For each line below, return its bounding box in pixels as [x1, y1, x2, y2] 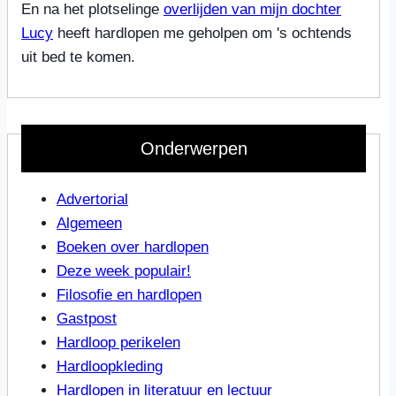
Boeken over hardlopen [57, 239, 209, 256]
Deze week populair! [57, 263, 191, 280]
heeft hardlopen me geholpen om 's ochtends [53, 25, 352, 42]
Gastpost [57, 310, 117, 328]
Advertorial [57, 191, 128, 209]
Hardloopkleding [57, 358, 163, 376]
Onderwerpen [140, 139, 247, 159]
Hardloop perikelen [57, 334, 180, 352]
